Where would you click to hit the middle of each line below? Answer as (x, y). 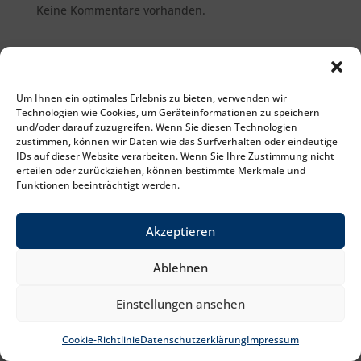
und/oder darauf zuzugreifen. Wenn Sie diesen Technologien (157, 127)
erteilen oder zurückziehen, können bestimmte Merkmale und (161, 170)
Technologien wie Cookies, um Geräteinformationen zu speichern (168, 112)
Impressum (273, 340)
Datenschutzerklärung (193, 340)
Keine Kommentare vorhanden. (120, 10)
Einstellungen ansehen (180, 303)
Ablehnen (180, 267)
